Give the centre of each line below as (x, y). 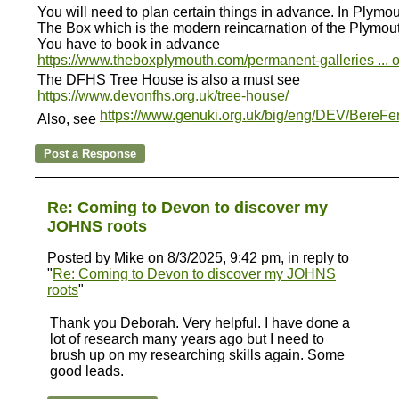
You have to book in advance (129, 44)
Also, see (69, 119)
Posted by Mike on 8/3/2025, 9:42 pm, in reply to (198, 258)
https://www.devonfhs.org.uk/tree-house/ (163, 96)
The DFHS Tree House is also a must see (169, 80)
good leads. (87, 371)
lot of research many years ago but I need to (187, 339)
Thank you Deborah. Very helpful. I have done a (200, 323)
